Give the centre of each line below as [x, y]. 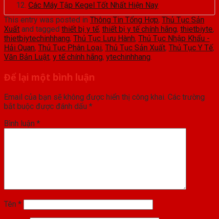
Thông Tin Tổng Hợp [124, 20]
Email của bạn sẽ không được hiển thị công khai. [85, 97]
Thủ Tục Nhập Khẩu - [174, 39]
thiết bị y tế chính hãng [140, 29]
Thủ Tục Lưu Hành [104, 39]
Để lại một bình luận [49, 77]
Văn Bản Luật [27, 57]
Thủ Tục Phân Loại [70, 48]
